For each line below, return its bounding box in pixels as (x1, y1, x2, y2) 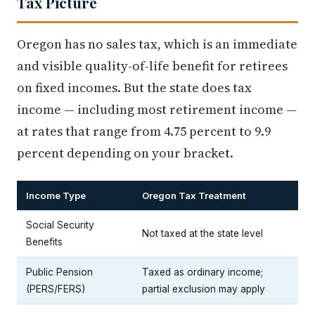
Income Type (26, 190, 86, 202)
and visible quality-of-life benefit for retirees (17, 57, 288, 75)
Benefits (26, 236, 63, 248)
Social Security (26, 219, 94, 231)
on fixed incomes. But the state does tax (17, 79, 252, 97)
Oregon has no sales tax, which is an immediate (17, 35, 297, 53)
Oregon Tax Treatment (142, 190, 246, 202)
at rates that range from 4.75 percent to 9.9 (17, 122, 271, 141)
